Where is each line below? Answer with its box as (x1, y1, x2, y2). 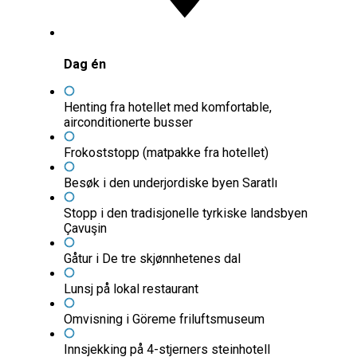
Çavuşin (64, 221, 107, 237)
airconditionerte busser (64, 115, 193, 131)
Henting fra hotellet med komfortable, (64, 100, 272, 116)
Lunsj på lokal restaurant (64, 281, 198, 297)
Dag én (64, 57, 106, 73)
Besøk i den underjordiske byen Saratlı (64, 175, 277, 191)
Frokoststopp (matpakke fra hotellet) (64, 145, 269, 161)
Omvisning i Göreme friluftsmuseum (64, 312, 265, 328)
